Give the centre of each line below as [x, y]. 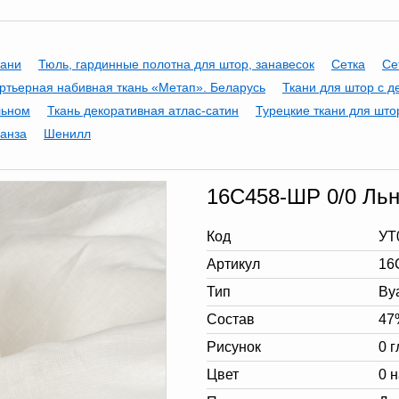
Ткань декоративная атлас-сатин [143, 110]
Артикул [233, 264]
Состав [231, 319]
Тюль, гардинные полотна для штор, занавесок [176, 64]
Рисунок [234, 347]
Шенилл [67, 134]
